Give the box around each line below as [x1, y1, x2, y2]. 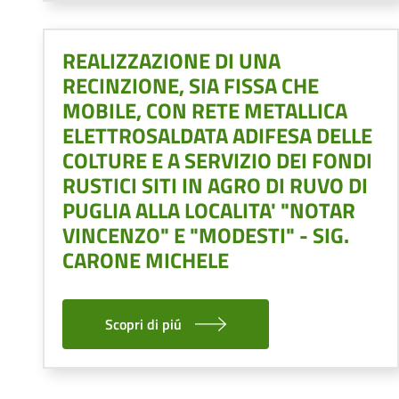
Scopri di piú [105, 313, 182, 335]
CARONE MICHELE [62, 243, 229, 276]
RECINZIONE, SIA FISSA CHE [62, 69, 319, 102]
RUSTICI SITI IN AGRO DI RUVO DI [62, 168, 368, 201]
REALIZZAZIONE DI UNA [62, 44, 281, 77]
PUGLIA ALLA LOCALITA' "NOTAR [62, 193, 355, 226]
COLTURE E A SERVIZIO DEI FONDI [62, 143, 372, 176]
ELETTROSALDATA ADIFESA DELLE [62, 118, 372, 151]
